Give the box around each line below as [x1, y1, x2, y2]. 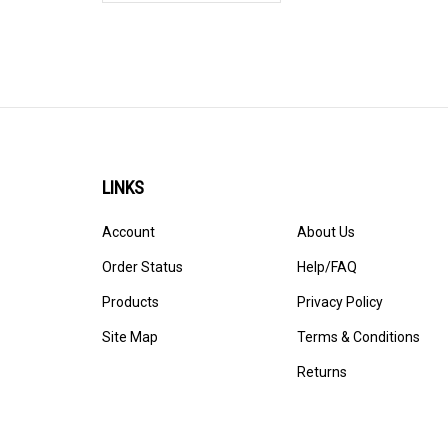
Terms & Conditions [297, 328, 420, 345]
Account [102, 223, 155, 240]
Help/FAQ [297, 258, 357, 275]
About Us [297, 223, 355, 240]
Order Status [102, 258, 183, 275]
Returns [297, 363, 347, 380]
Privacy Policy [297, 293, 383, 310]
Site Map [102, 328, 158, 345]
